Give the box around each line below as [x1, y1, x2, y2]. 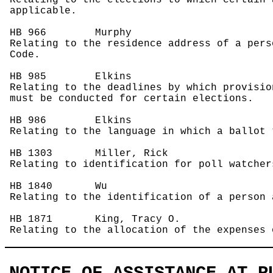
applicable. [10, 5, 77, 17]
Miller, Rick [52, 148, 169, 160]
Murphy [46, 27, 132, 39]
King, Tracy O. [52, 214, 181, 225]
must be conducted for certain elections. [10, 93, 254, 105]
